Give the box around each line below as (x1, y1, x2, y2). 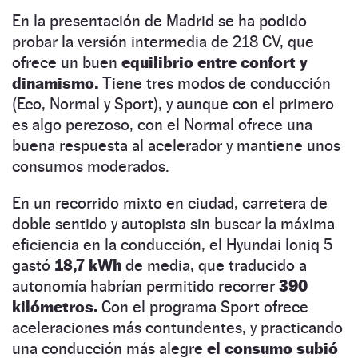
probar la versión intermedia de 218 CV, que (12, 31, 314, 51)
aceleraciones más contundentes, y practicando (12, 317, 343, 337)
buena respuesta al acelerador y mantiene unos (12, 135, 340, 155)
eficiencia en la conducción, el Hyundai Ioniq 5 (12, 234, 332, 254)
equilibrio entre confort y (121, 52, 308, 72)
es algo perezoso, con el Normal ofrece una (12, 114, 312, 134)
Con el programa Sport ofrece (97, 296, 308, 316)
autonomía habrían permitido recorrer (12, 276, 279, 296)
